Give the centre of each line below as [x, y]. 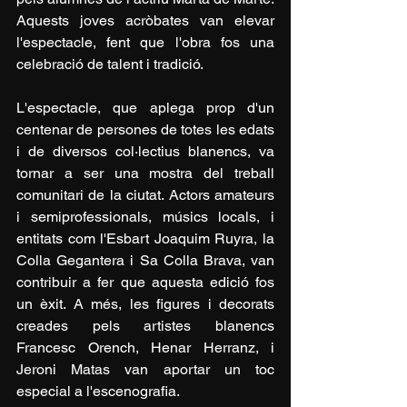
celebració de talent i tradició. [110, 65]
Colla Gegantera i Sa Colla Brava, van [145, 261]
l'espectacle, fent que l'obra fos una [145, 43]
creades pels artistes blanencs [145, 326]
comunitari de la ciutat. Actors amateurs [145, 195]
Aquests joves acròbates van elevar [145, 21]
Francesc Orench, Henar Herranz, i [145, 348]
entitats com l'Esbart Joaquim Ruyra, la [145, 239]
